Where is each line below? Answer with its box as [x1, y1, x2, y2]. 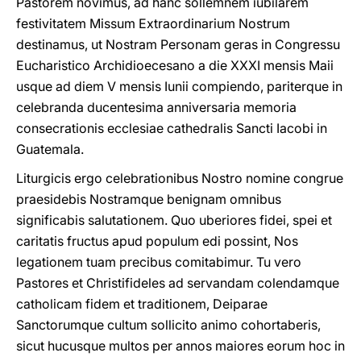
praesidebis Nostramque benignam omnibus [16, 191, 281, 207]
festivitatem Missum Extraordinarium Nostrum [16, 15, 290, 31]
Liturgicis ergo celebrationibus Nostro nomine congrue [16, 170, 343, 186]
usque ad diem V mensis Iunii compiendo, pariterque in [16, 78, 342, 94]
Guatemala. [16, 141, 84, 157]
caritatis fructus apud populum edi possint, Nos [16, 233, 298, 249]
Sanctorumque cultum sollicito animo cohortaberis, [16, 317, 321, 333]
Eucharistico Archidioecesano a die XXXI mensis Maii [16, 57, 334, 73]
